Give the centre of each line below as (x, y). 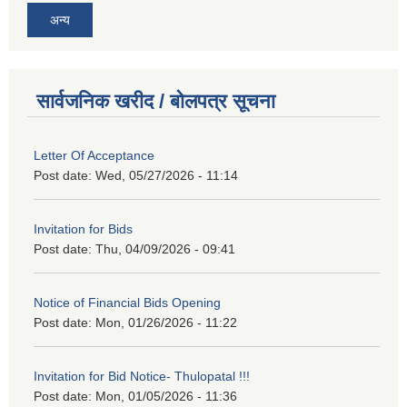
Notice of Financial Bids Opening (127, 303)
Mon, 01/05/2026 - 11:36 (166, 397)
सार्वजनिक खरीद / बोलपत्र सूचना (156, 102)
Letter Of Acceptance (94, 156)
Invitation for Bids (83, 229)
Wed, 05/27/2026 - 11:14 (167, 176)
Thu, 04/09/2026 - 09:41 (165, 249)
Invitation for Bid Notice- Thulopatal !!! (142, 377)
